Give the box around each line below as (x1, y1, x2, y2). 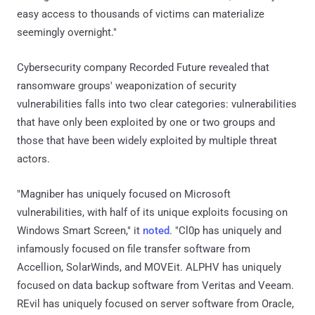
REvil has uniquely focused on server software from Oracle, (17, 297, 294, 310)
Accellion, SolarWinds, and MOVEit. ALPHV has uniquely (17, 260, 281, 274)
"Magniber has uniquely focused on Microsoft (17, 187, 231, 200)
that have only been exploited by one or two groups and (17, 115, 275, 129)
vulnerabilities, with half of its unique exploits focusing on (17, 205, 288, 219)
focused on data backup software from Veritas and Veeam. (17, 278, 294, 292)
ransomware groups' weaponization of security (17, 79, 236, 92)
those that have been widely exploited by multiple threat (17, 134, 277, 147)
